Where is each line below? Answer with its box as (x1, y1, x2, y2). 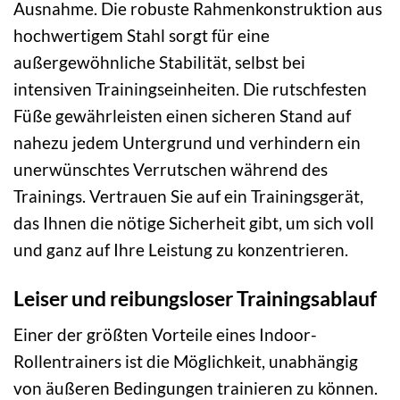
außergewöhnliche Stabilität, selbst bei (13, 51, 305, 72)
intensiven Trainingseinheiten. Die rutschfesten (13, 78, 367, 99)
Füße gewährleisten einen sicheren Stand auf (13, 104, 351, 126)
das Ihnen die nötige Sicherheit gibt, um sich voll (13, 212, 374, 233)
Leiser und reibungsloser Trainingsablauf (13, 285, 377, 311)
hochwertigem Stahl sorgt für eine (13, 24, 270, 46)
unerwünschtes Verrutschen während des (13, 158, 328, 179)
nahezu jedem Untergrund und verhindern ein (13, 131, 361, 153)
